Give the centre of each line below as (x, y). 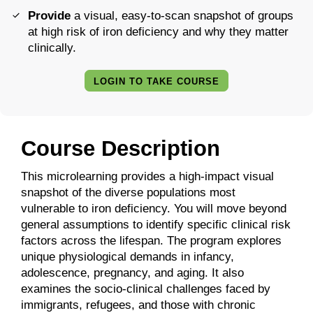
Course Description (121, 149)
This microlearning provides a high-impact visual (147, 177)
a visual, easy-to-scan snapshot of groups (182, 16)
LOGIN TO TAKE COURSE (156, 82)
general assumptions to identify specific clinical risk (156, 225)
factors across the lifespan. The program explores (151, 241)
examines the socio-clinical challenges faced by (146, 289)
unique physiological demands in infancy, (128, 257)
